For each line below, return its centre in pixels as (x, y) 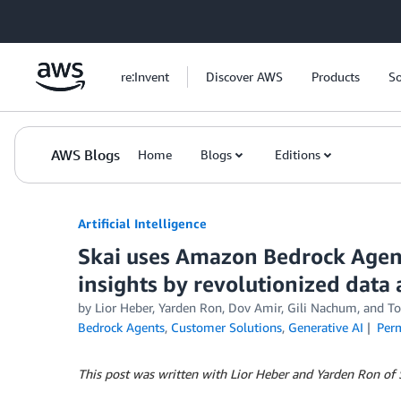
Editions (298, 154)
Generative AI (326, 327)
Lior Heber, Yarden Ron (158, 307)
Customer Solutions (226, 327)
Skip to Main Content (68, 17)
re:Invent (145, 77)
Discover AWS (244, 77)
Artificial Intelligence (142, 223)
